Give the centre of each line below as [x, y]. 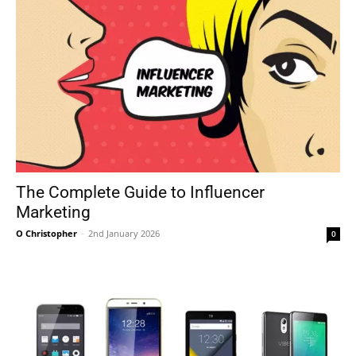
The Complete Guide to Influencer [140, 193]
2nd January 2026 [124, 234]
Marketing [53, 213]
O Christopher [46, 234]
